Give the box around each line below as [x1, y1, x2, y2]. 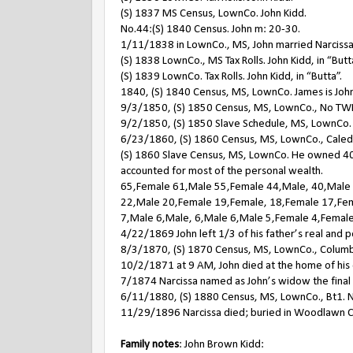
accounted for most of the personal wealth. [121, 165, 323, 177]
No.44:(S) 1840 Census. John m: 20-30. [121, 24, 300, 35]
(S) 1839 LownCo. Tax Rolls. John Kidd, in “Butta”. [121, 71, 342, 83]
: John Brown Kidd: [179, 339, 264, 351]
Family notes [121, 339, 179, 351]
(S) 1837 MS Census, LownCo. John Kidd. [121, 8, 307, 20]
